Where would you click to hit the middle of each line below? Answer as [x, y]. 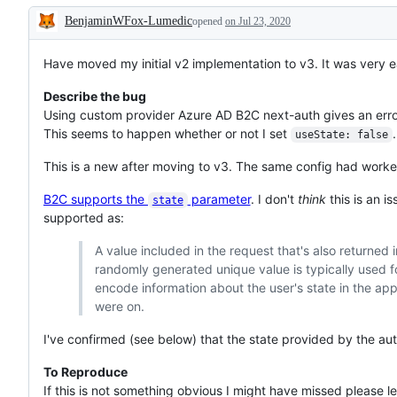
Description [81, 35]
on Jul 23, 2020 [258, 21]
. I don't [274, 198]
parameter [219, 198]
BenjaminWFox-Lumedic [128, 20]
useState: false [341, 134]
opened [209, 21]
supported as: [84, 217]
